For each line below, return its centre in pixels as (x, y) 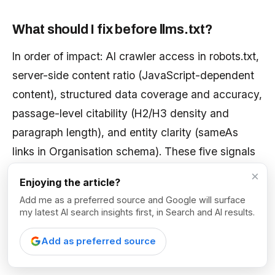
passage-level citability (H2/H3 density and (121, 114)
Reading (52, 249)
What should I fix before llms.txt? (113, 30)
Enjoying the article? (70, 182)
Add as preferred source (99, 241)
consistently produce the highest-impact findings (135, 171)
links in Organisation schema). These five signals (134, 152)
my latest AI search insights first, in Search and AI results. (137, 212)
